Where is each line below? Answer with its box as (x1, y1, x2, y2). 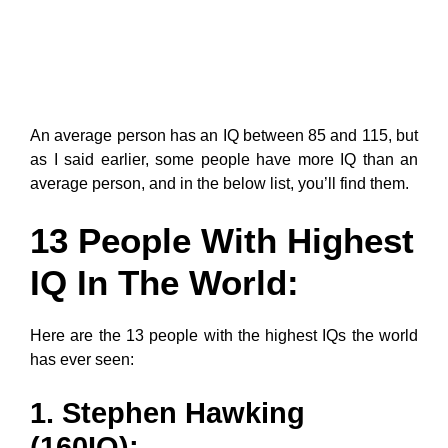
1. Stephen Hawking (30, 397, 305, 429)
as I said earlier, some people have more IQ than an (30, 151, 418, 168)
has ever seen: (30, 351, 134, 368)
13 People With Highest (30, 221, 414, 260)
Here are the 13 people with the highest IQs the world (30, 327, 418, 344)
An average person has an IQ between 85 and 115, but (30, 127, 418, 144)
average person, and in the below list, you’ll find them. (30, 175, 409, 192)
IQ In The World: (30, 263, 299, 302)
